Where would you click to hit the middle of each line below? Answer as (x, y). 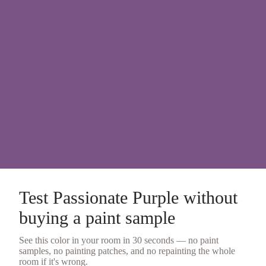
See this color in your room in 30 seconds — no (110, 240)
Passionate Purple (116, 197)
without (208, 197)
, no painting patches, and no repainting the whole (142, 251)
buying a (52, 217)
